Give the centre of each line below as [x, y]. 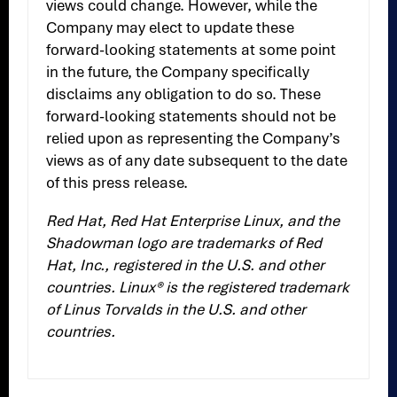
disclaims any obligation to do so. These [184, 94]
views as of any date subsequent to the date [197, 161]
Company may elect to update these [171, 28]
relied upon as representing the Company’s [194, 139]
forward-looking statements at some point [191, 50]
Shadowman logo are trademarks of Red [184, 243]
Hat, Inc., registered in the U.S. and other [186, 265]
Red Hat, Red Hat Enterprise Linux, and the [193, 221]
